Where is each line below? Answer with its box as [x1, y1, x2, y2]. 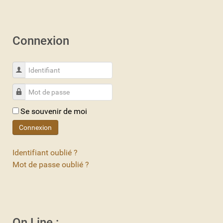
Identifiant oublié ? [12, 147, 78, 157]
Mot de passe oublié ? [12, 159, 89, 169]
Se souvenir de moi [20, 106, 87, 116]
